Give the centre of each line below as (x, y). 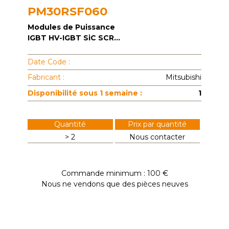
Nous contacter (157, 137)
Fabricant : (46, 77)
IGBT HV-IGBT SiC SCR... (74, 38)
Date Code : (49, 62)
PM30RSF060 (67, 11)
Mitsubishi (184, 77)
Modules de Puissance (71, 27)
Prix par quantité (157, 124)
